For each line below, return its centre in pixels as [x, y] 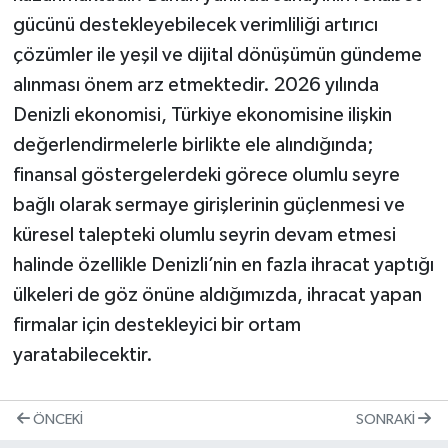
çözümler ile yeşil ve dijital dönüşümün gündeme [217, 54]
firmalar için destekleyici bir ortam [156, 324]
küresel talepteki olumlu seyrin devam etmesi [204, 234]
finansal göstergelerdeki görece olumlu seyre [206, 174]
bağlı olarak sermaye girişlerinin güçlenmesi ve [208, 204]
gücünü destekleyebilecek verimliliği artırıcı [195, 24]
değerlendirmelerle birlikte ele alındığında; [193, 144]
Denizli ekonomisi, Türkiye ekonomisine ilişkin [202, 114]
